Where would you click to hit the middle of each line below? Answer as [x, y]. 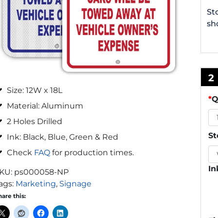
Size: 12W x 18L [35, 90]
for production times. [92, 152]
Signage [76, 183]
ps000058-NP [42, 172]
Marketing [36, 183]
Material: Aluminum [45, 106]
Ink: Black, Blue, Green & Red [63, 137]
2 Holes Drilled [35, 121]
